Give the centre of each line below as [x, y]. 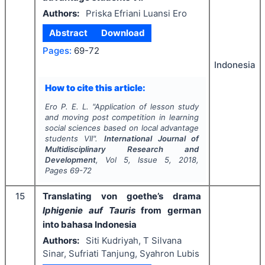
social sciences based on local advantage [122, 128]
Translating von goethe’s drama [122, 196]
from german [168, 210]
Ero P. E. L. [67, 106]
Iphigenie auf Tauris [89, 210]
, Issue [146, 160]
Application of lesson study [147, 106]
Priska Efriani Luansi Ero [136, 13]
